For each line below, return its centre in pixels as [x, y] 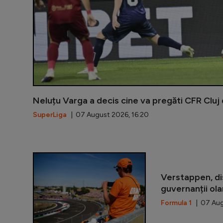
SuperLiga [50, 114]
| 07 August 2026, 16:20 [108, 114]
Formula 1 [176, 203]
